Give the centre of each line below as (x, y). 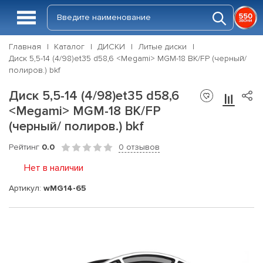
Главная (25, 47)
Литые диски (162, 47)
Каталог (69, 47)
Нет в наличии (54, 168)
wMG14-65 (65, 188)
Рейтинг (25, 147)
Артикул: (26, 188)
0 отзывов (139, 147)
